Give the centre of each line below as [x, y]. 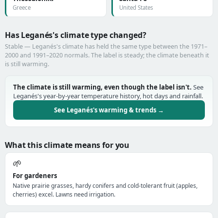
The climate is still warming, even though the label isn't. [102, 87]
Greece [22, 8]
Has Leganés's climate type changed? [76, 35]
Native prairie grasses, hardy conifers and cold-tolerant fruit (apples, [105, 186]
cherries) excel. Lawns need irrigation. [64, 194]
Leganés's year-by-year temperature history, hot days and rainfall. [108, 96]
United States [136, 8]
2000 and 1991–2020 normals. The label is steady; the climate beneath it [107, 55]
